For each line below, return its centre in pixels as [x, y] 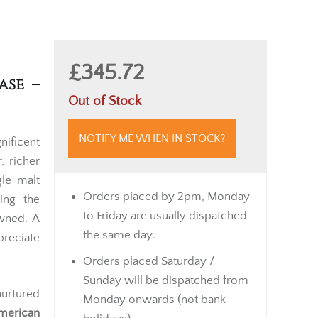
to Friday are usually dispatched [165, 237]
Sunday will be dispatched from [166, 302]
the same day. [119, 256]
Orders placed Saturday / [149, 283]
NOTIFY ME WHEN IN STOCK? [152, 160]
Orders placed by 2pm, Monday [166, 218]
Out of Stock [105, 122]
